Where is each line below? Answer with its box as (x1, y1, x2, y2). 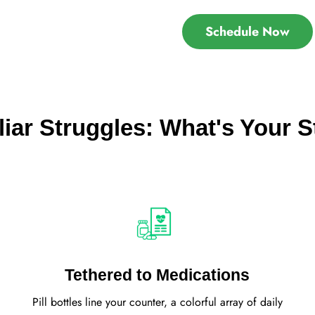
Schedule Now (205, 22, 290, 41)
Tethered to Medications (65, 265, 250, 284)
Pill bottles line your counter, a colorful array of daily (32, 294, 283, 311)
